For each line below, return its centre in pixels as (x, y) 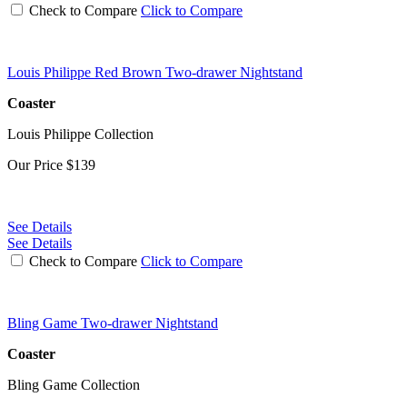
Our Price (37, 164)
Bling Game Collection (74, 384)
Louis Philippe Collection (80, 134)
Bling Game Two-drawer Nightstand (113, 323)
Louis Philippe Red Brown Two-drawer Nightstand (155, 72)
